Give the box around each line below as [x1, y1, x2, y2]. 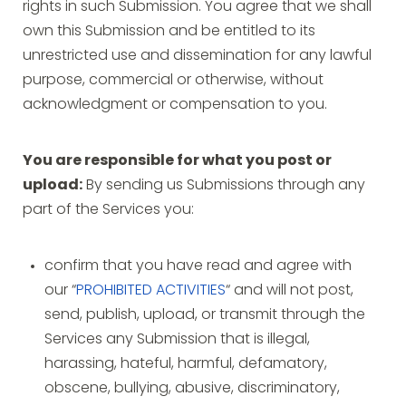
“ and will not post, [226, 284, 353, 298]
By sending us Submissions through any [82, 179, 365, 193]
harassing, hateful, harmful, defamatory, [44, 357, 327, 372]
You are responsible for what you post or [23, 154, 332, 169]
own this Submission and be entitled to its [23, 24, 315, 39]
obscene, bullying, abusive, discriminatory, [44, 382, 340, 396]
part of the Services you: [23, 203, 194, 217]
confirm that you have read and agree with [44, 259, 352, 274]
